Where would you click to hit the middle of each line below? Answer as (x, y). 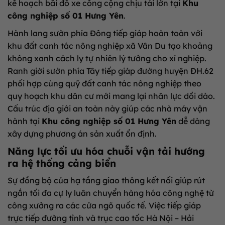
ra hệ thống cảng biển (62, 163)
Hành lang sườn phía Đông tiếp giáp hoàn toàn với (105, 33)
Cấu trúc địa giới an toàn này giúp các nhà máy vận (107, 109)
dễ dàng (193, 121)
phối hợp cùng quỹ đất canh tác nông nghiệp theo (104, 84)
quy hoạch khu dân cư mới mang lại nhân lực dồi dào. (111, 96)
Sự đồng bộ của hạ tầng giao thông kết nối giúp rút (106, 180)
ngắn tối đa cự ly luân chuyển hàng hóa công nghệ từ (111, 193)
